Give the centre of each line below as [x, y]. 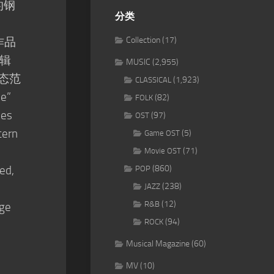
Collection [143, 40]
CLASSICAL [153, 80]
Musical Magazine [158, 244]
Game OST [162, 133]
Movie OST [163, 151]
